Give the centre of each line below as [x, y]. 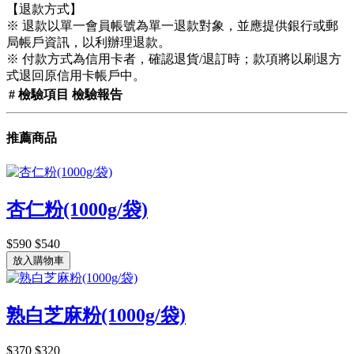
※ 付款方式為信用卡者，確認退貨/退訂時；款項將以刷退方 [174, 59]
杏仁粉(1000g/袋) [77, 209]
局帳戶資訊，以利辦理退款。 [88, 43]
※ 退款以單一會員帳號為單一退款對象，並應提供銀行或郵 [172, 26]
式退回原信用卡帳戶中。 [76, 76]
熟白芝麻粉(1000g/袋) [96, 316]
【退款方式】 [44, 9]
